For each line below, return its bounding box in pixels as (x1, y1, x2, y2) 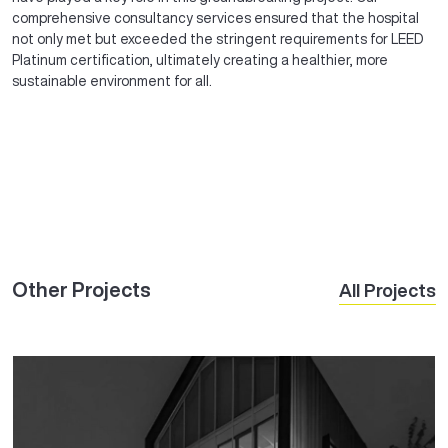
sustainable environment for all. (12, 74, 212, 88)
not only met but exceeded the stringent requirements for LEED (12, 32, 423, 46)
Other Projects (12, 279, 151, 300)
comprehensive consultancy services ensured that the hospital (12, 11, 419, 25)
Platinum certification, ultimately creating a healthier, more (12, 53, 388, 67)
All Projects (339, 280, 436, 299)
